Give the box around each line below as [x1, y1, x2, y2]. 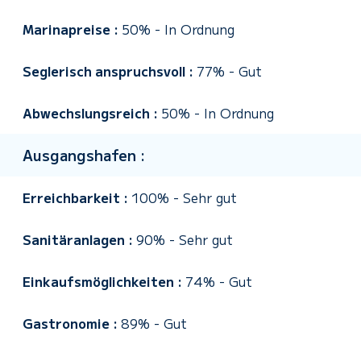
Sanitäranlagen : [23, 230, 136, 249]
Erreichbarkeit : [23, 188, 131, 207]
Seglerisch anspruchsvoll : [23, 61, 197, 81]
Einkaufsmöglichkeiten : [23, 272, 185, 291]
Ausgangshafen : [23, 144, 145, 165]
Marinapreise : [23, 19, 122, 39]
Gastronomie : [23, 313, 121, 333]
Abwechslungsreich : [23, 103, 161, 122]
